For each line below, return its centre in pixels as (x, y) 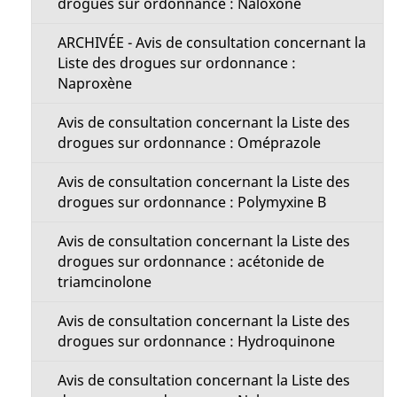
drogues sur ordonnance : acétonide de (191, 261)
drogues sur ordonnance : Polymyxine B (191, 202)
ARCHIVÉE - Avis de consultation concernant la (211, 43)
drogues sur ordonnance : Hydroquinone (196, 341)
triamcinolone (104, 282)
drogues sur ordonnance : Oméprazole (189, 143)
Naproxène (94, 83)
